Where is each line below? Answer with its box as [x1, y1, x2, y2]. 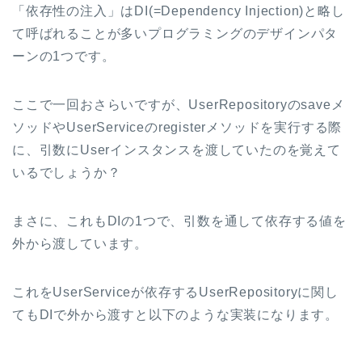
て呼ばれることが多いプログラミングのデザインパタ [12, 26, 339, 40]
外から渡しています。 [12, 236, 148, 250]
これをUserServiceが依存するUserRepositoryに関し [12, 284, 339, 299]
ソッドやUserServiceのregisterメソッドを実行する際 [12, 120, 343, 134]
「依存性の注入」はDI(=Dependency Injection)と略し [12, 3, 345, 18]
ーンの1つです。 [12, 48, 116, 63]
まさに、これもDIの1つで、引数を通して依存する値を [12, 213, 347, 228]
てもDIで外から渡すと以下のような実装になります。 [12, 307, 339, 322]
